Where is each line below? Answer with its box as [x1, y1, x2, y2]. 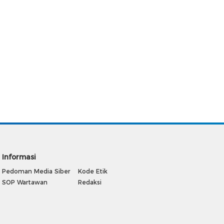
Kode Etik [78, 167, 107, 175]
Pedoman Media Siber [2, 167, 70, 175]
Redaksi [78, 178, 101, 186]
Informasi [2, 152, 36, 161]
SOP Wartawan [2, 178, 47, 186]
